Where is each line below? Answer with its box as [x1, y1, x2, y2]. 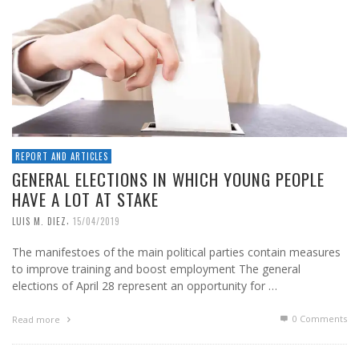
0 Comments [290, 313, 347, 325]
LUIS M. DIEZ [12, 215, 67, 228]
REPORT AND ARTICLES [15, 150, 108, 163]
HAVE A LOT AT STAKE [12, 187, 159, 212]
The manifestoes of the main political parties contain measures [12, 244, 341, 260]
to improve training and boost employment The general [12, 261, 301, 277]
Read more [12, 313, 63, 326]
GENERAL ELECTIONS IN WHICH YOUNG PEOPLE [12, 167, 325, 192]
